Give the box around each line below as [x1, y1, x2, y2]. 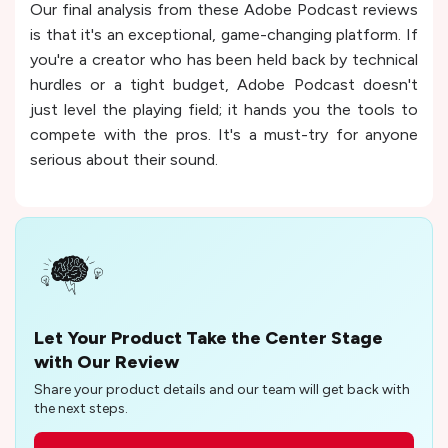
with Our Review [34, 351, 179, 374]
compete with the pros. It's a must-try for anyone [30, 125, 418, 145]
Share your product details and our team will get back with [34, 381, 410, 399]
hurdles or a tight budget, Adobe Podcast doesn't [30, 75, 418, 95]
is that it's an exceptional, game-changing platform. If [30, 25, 418, 45]
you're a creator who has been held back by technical [30, 50, 418, 70]
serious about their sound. [30, 150, 218, 170]
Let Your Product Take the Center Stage [34, 327, 383, 350]
